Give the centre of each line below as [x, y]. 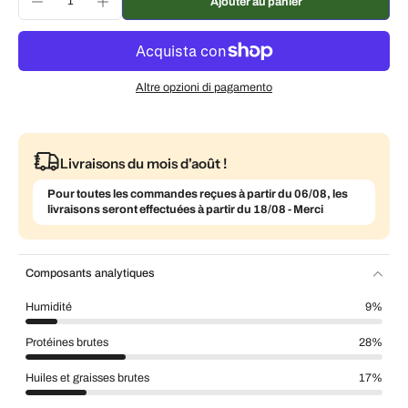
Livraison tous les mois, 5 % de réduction [163, 21]
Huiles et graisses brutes [87, 378]
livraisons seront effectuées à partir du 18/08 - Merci [185, 210]
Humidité [49, 307]
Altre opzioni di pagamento [204, 88]
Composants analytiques [90, 274]
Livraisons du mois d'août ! [143, 163]
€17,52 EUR [344, 21]
